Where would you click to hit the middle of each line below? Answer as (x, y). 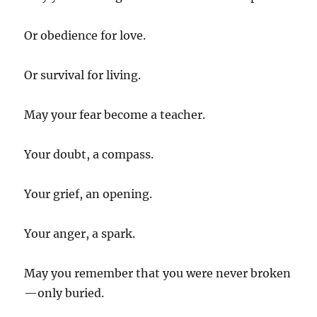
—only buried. (64, 293)
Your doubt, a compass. (89, 154)
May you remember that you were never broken (158, 273)
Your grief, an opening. (88, 194)
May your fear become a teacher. (115, 114)
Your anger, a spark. (80, 233)
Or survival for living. (83, 75)
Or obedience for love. (85, 35)
